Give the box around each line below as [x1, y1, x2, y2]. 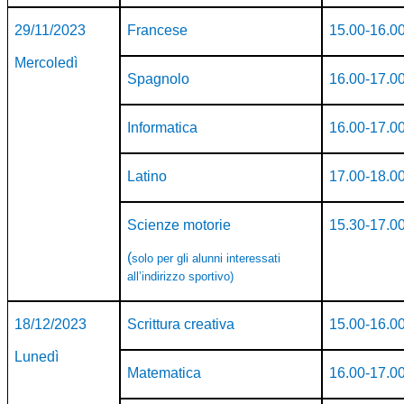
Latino [127, 169, 168, 185]
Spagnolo [127, 71, 190, 87]
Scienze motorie [127, 217, 232, 234]
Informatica [127, 120, 198, 136]
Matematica [127, 365, 202, 381]
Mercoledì [14, 55, 78, 71]
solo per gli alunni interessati [132, 252, 281, 266]
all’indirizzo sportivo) [127, 270, 234, 284]
